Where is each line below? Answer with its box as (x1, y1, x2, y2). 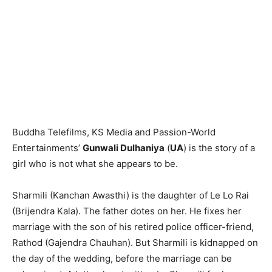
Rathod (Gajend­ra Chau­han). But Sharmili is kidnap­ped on (12, 236, 258, 248)
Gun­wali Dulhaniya (83, 141, 165, 154)
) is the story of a (183, 141, 255, 154)
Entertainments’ (12, 141, 83, 154)
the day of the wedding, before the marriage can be (12, 252, 232, 264)
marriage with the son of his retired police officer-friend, (12, 220, 254, 233)
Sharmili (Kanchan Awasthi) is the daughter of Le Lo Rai (12, 189, 249, 201)
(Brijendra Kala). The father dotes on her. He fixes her (12, 205, 242, 217)
